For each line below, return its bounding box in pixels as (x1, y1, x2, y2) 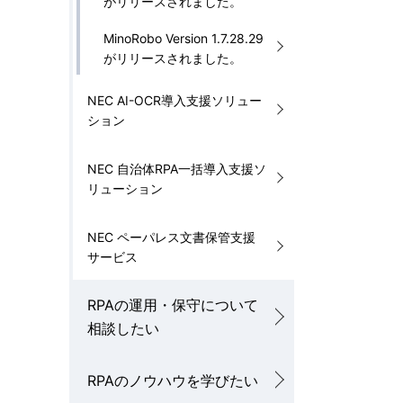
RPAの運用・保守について (87, 296, 258, 314)
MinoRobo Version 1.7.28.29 (103, 31, 264, 46)
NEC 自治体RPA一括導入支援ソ (87, 161, 266, 176)
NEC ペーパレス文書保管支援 (87, 229, 255, 245)
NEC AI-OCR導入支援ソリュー (87, 93, 262, 108)
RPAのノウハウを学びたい (87, 371, 258, 390)
